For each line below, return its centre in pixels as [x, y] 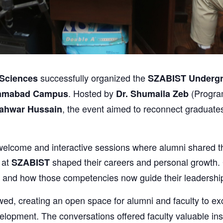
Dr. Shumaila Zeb [152, 94]
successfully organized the [93, 78]
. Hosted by [92, 93]
